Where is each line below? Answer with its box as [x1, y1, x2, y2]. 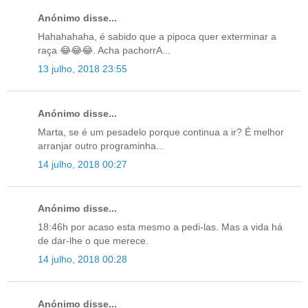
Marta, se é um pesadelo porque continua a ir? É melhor [38, 126, 284, 137]
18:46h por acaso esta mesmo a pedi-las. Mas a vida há [38, 221, 283, 233]
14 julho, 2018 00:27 [38, 158, 127, 170]
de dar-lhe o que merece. [38, 235, 148, 247]
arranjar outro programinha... [38, 140, 164, 151]
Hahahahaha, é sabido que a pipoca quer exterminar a [38, 31, 276, 43]
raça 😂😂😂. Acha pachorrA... [38, 45, 170, 56]
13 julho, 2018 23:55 [38, 63, 127, 75]
